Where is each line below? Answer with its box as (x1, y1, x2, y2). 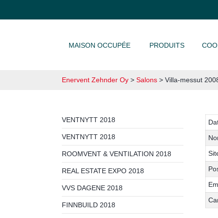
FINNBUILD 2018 (62, 201, 115, 209)
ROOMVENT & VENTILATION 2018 (62, 150, 171, 158)
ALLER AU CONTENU (65, 37, 118, 43)
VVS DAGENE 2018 (62, 184, 123, 192)
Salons (136, 76, 157, 84)
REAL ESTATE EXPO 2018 (62, 167, 144, 175)
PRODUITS (149, 41, 184, 49)
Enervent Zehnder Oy (62, 76, 128, 84)
